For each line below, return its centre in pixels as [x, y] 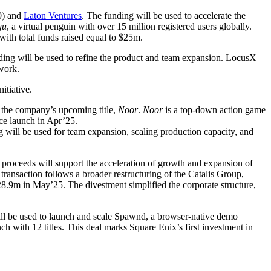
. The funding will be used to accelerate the [164, 15]
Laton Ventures [53, 15]
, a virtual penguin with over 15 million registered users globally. [129, 26]
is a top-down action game [214, 109]
